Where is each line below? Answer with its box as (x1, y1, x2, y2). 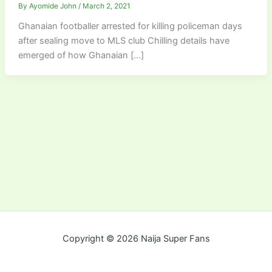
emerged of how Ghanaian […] (18, 49, 144, 61)
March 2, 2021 (82, 1, 131, 10)
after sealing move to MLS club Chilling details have (18, 35, 229, 46)
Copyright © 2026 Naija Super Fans (62, 233, 210, 244)
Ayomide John (29, 1, 78, 10)
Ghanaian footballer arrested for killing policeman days (18, 20, 242, 32)
